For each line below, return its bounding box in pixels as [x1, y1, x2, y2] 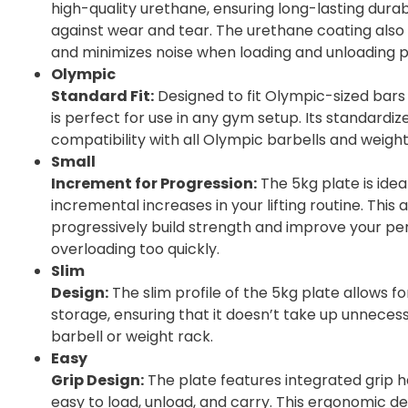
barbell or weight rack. [51, 326, 213, 348]
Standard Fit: [51, 86, 154, 107]
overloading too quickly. [51, 239, 219, 260]
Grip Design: [51, 370, 144, 392]
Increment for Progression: [51, 173, 257, 195]
